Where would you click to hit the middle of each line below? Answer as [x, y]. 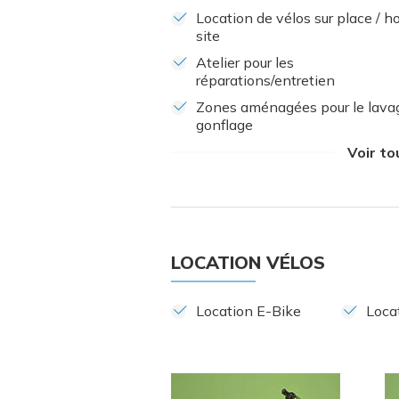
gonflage [224, 125]
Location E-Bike [248, 311]
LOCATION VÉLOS [248, 263]
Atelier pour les [245, 63]
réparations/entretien [265, 81]
